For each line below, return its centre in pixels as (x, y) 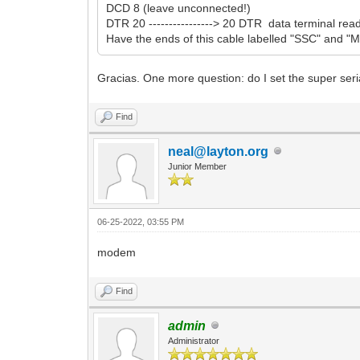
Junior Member (198, 166)
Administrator (194, 340)
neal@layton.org (219, 151)
